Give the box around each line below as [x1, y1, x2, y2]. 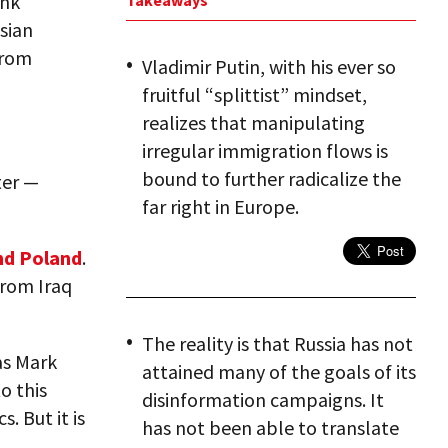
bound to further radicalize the [142, 166, 401, 191]
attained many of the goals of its [142, 359, 416, 384]
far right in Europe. [142, 194, 299, 219]
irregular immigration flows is [142, 138, 388, 163]
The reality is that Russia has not [142, 331, 413, 356]
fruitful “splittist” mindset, [142, 82, 367, 107]
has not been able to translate [142, 415, 399, 440]
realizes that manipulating [142, 110, 365, 135]
